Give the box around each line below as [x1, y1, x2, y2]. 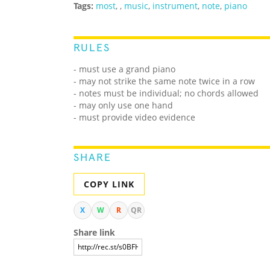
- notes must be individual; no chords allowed [74, 87, 259, 99]
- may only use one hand [74, 99, 173, 111]
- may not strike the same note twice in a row [74, 75, 255, 87]
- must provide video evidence [74, 111, 195, 124]
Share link [74, 227, 115, 239]
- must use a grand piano [74, 63, 175, 75]
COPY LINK [84, 178, 134, 190]
